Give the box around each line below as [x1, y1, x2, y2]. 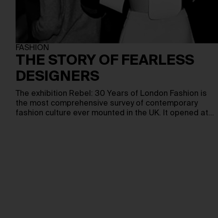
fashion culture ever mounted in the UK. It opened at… [16, 109, 214, 117]
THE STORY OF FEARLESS [16, 54, 194, 68]
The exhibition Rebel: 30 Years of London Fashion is [16, 90, 207, 98]
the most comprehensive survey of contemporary [16, 100, 198, 108]
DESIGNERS [16, 70, 99, 84]
